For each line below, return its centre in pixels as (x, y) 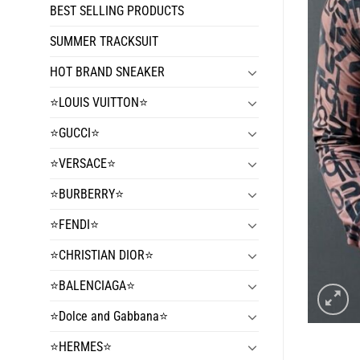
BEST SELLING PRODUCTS (117, 11)
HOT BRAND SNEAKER (107, 72)
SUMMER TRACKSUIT (104, 42)
